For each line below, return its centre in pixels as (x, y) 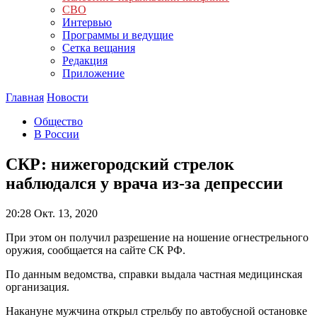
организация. (38, 287)
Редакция (85, 60)
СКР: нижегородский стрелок (120, 164)
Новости (68, 97)
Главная (25, 97)
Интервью (87, 22)
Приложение (93, 73)
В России (57, 134)
